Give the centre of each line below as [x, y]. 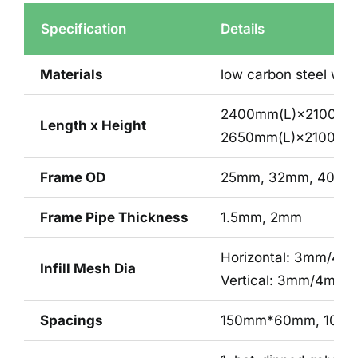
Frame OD [72, 177]
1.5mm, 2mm [261, 217]
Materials [71, 74]
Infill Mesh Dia [88, 268]
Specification [83, 28]
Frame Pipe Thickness [114, 217]
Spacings [71, 320]
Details [242, 28]
